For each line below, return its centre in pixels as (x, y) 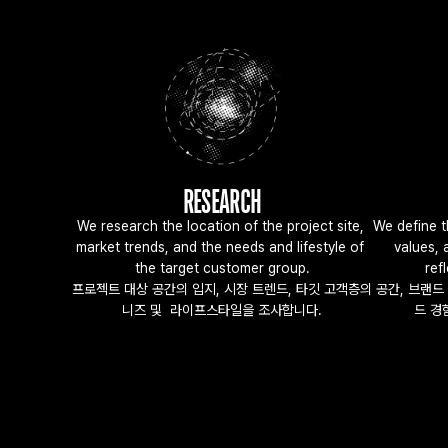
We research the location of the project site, (220, 226)
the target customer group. (222, 268)
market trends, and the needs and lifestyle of (220, 247)
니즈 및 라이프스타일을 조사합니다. (222, 310)
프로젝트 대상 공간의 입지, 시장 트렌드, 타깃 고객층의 (222, 289)
